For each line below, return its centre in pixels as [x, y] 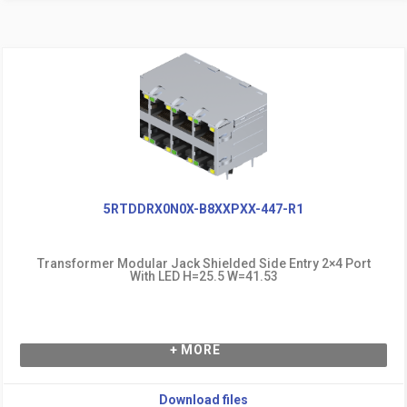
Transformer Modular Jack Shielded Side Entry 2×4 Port [203, 263]
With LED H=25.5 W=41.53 [203, 276]
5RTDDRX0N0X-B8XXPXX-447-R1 [203, 208]
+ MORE [195, 349]
